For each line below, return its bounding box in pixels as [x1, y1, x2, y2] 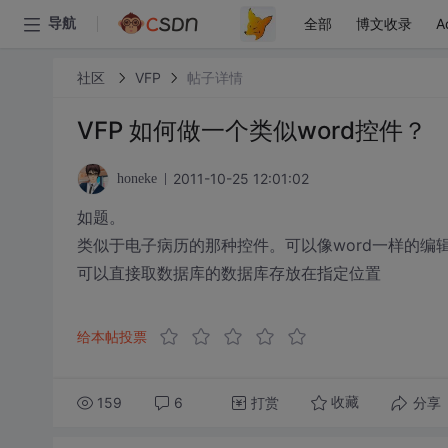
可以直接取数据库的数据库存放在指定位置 [76, 263, 381, 283]
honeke [116, 171, 157, 186]
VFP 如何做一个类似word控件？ [76, 116, 427, 145]
